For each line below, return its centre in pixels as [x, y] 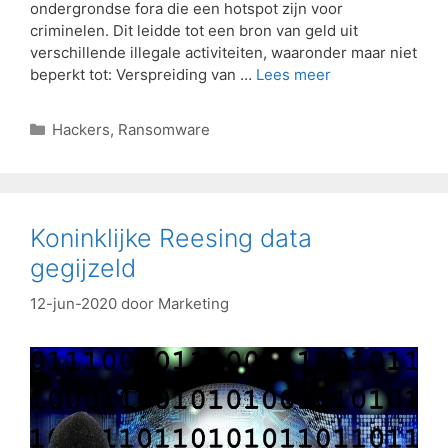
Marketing [193, 304]
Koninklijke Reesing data [171, 237]
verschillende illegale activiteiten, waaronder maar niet [223, 52]
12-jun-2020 [73, 304]
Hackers [81, 129]
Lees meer [293, 74]
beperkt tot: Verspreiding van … [143, 74]
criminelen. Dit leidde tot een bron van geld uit [194, 30]
